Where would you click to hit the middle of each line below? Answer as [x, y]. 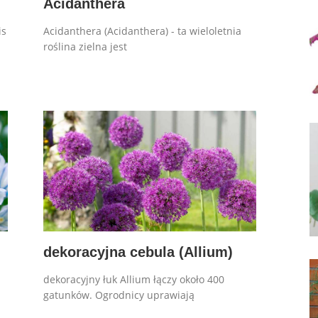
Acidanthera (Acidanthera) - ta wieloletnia [143, 31]
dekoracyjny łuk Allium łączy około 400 [134, 279]
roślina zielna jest [86, 46]
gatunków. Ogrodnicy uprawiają [119, 295]
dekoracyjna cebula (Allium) [138, 252]
